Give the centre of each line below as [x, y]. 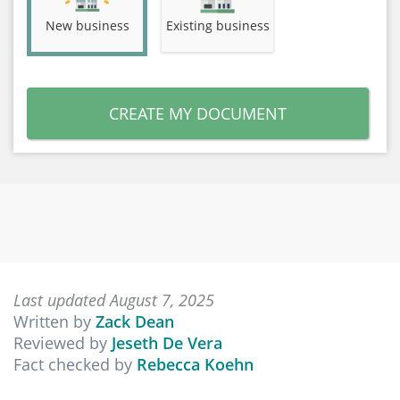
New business [87, 25]
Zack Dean [135, 321]
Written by [54, 321]
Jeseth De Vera [167, 343]
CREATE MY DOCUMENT [198, 113]
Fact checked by [75, 364]
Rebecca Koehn [195, 364]
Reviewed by [62, 343]
